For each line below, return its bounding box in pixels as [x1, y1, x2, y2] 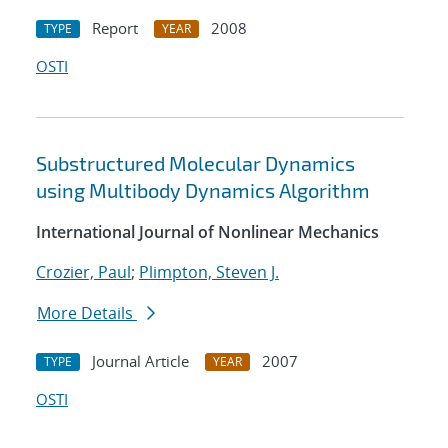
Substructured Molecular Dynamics [36, 151, 355, 176]
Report [92, 18, 138, 39]
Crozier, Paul [36, 261, 131, 284]
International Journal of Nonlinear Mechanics [36, 221, 379, 244]
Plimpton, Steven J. [139, 261, 279, 284]
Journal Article [92, 351, 189, 372]
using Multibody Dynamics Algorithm [36, 178, 370, 203]
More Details [37, 302, 137, 325]
